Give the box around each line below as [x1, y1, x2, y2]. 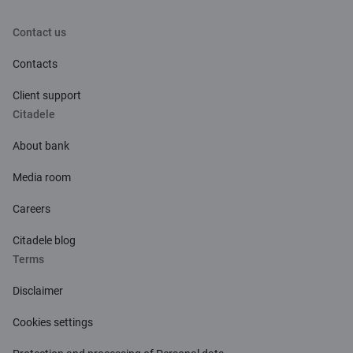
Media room [13, 171, 71, 184]
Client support [13, 89, 81, 102]
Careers [13, 203, 50, 215]
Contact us [13, 26, 66, 39]
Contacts [13, 58, 58, 70]
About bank [13, 139, 69, 152]
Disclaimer [13, 284, 63, 297]
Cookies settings [13, 316, 93, 329]
